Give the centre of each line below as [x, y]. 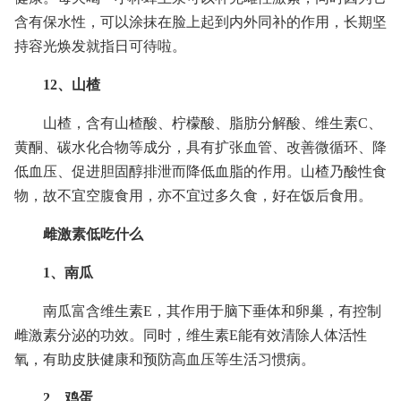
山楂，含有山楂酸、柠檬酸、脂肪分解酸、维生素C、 [213, 123]
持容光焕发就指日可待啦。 [100, 46]
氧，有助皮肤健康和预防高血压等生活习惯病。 [165, 359]
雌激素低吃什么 [93, 234]
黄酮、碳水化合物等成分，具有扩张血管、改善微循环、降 [200, 147]
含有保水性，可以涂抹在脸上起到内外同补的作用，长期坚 [200, 22]
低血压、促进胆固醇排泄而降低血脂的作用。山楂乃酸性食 [200, 171]
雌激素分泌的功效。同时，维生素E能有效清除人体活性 [191, 335]
